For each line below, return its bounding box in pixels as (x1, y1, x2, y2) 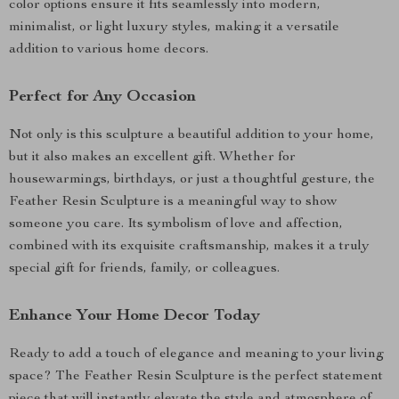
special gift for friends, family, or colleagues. (9, 262, 280, 276)
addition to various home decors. (9, 43, 208, 57)
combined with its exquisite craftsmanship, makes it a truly (9, 240, 370, 254)
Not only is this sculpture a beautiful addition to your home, (9, 128, 374, 142)
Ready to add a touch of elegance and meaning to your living (9, 347, 384, 362)
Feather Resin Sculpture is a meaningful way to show (9, 195, 338, 209)
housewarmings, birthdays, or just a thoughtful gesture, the (9, 173, 375, 187)
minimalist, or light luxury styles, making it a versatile (9, 20, 339, 35)
